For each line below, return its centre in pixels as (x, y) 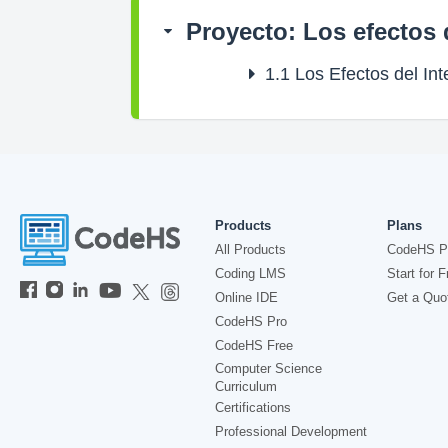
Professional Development (291, 431)
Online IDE (246, 297)
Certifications (253, 407)
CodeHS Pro (251, 321)
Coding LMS (250, 273)
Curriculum (246, 386)
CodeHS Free (254, 345)
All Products (250, 249)
